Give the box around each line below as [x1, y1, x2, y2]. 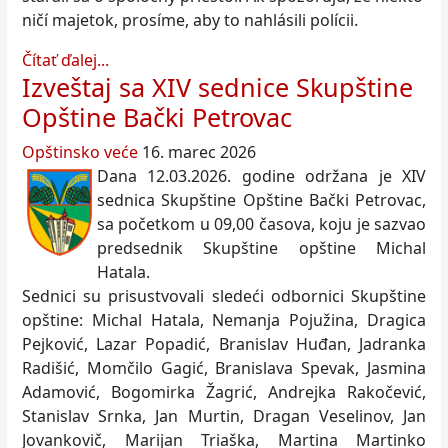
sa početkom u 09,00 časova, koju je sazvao [97, 213, 426, 236]
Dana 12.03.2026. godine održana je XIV [97, 165, 426, 188]
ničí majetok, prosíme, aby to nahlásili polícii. [22, 9, 358, 32]
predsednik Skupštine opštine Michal [97, 237, 426, 260]
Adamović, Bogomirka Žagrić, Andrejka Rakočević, [22, 381, 426, 404]
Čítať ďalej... [22, 49, 109, 72]
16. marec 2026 [142, 141, 256, 164]
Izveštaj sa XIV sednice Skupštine [22, 70, 413, 105]
